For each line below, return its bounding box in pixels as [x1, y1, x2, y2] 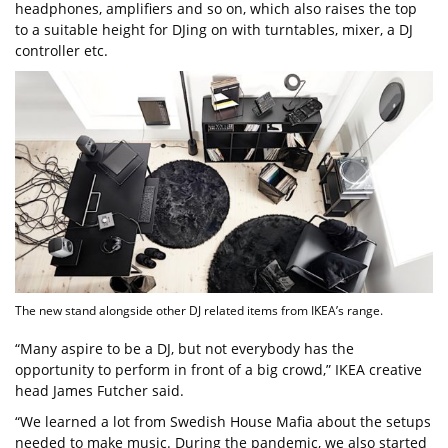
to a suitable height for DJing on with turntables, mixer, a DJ [15, 19, 413, 39]
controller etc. [15, 40, 108, 60]
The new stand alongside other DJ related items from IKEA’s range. [15, 302, 383, 320]
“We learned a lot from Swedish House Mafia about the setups [15, 412, 431, 432]
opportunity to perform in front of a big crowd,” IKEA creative [15, 360, 422, 380]
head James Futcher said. [15, 381, 184, 401]
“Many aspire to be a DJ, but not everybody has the [15, 339, 354, 359]
